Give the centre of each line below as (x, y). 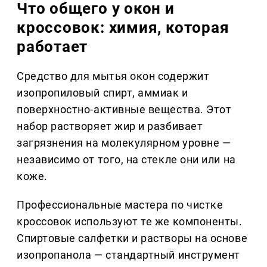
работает (52, 47)
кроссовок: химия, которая (123, 28)
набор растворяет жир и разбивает (110, 126)
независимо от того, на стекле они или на (126, 160)
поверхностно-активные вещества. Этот (124, 110)
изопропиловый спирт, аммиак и (103, 93)
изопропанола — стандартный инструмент (128, 255)
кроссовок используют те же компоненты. (130, 222)
